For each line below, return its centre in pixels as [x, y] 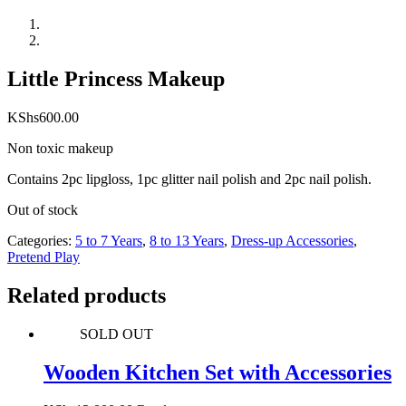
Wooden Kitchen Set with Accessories [217, 372]
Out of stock [43, 209]
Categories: [41, 240]
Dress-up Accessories [292, 240]
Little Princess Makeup [116, 78]
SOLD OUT [116, 333]
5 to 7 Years [109, 240]
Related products [87, 295]
